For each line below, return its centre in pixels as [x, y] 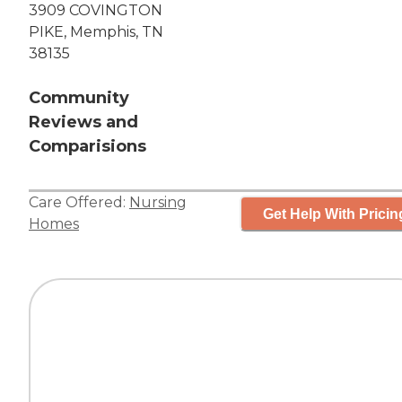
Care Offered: [79, 203]
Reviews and [83, 122]
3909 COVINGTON [96, 11]
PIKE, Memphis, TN [96, 32]
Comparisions [87, 147]
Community [79, 98]
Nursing [158, 203]
